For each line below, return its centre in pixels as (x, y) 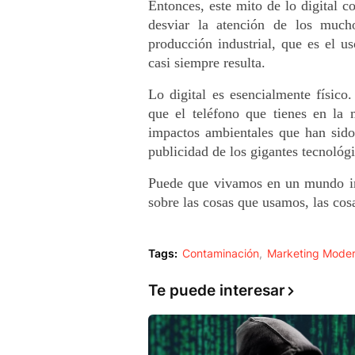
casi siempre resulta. (207, 62)
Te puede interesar (217, 290)
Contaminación (221, 253)
